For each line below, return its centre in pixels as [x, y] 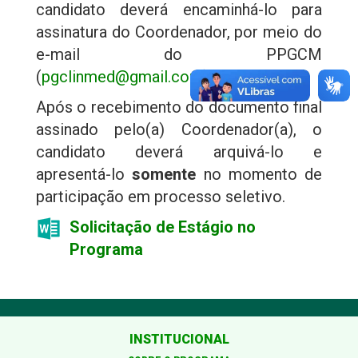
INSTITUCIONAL [179, 340]
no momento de [259, 175]
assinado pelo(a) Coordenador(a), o [179, 130]
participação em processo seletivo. [161, 197]
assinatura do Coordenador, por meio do [179, 32]
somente [164, 175]
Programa [106, 250]
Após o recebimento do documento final [179, 107]
